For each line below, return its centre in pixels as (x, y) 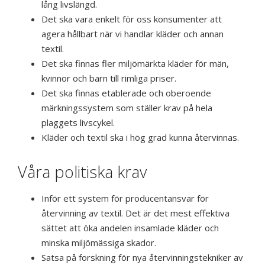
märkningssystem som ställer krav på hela (127, 108)
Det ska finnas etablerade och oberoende (126, 93)
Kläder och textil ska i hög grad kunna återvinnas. (140, 138)
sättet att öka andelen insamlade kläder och (130, 228)
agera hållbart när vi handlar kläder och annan (132, 34)
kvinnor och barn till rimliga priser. (109, 78)
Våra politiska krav (82, 172)
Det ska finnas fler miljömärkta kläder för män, (135, 64)
